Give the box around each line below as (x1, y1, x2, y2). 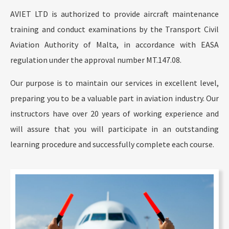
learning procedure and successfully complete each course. (10, 139, 214, 149)
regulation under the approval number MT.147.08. (10, 55, 181, 65)
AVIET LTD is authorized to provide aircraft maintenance (10, 9, 219, 19)
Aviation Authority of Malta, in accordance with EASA (10, 39, 219, 50)
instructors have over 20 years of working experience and (10, 108, 219, 119)
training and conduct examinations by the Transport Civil (10, 24, 219, 35)
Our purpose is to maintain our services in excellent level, (10, 77, 219, 88)
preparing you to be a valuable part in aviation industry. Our (10, 93, 219, 103)
